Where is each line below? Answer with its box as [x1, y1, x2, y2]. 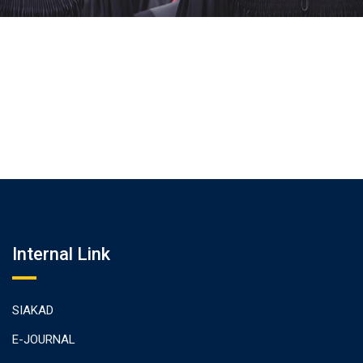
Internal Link [12, 244, 110, 264]
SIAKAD [12, 303, 53, 318]
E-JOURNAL [12, 332, 75, 347]
